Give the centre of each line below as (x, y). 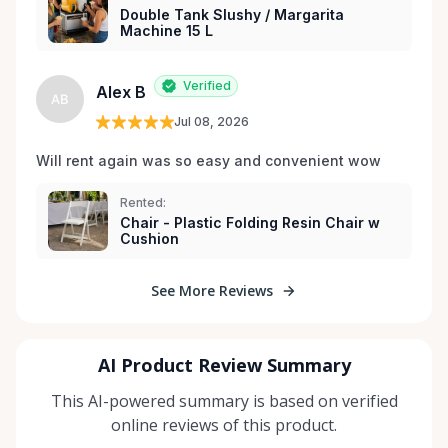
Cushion (149, 239)
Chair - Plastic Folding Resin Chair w (250, 223)
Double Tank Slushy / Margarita (232, 15)
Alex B (121, 92)
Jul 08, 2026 (211, 122)
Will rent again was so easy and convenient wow (208, 161)
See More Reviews (212, 291)
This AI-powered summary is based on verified (224, 401)
